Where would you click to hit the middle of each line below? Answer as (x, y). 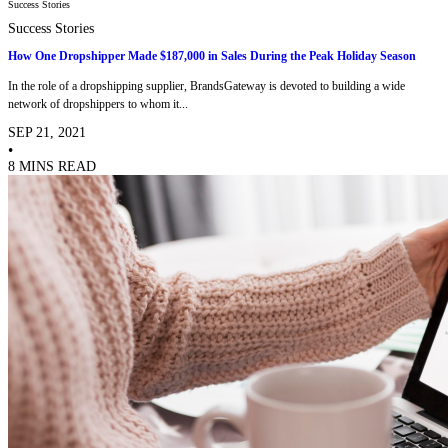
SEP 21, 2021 (47, 132)
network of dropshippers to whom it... (98, 103)
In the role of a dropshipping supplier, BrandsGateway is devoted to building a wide (206, 85)
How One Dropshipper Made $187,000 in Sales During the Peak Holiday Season (212, 56)
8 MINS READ (52, 166)
